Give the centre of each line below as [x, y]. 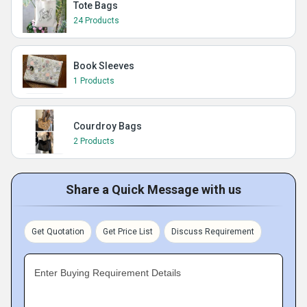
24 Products [96, 21]
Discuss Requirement [213, 232]
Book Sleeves [104, 66]
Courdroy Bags [108, 126]
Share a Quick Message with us [153, 189]
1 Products [94, 81]
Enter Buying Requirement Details [108, 273]
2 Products [94, 141]
